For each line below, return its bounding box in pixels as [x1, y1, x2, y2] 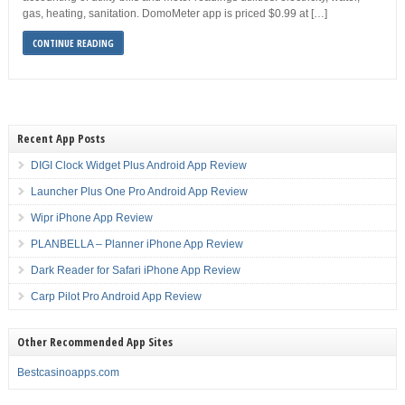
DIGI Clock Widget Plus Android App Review [30, 159, 247, 172]
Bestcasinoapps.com [16, 366, 119, 379]
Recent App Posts [16, 130, 105, 146]
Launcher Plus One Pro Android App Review [30, 185, 248, 198]
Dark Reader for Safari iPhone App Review [30, 264, 240, 277]
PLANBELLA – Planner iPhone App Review [30, 238, 243, 250]
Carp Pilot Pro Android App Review [30, 290, 202, 303]
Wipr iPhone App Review [30, 212, 153, 224]
